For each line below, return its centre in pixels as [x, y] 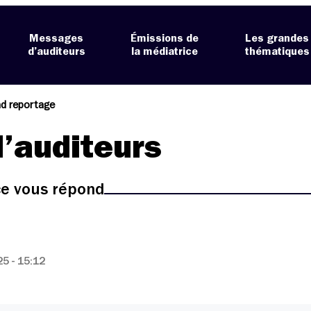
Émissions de [165, 39]
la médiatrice [165, 52]
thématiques [277, 52]
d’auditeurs [56, 52]
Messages [57, 39]
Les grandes [277, 39]
